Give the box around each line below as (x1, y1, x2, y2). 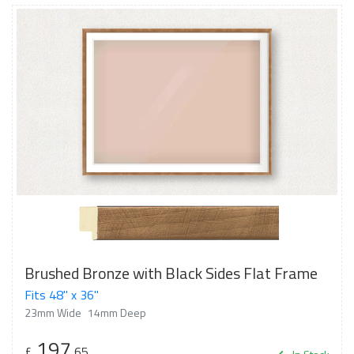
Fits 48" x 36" (24, 285, 99, 304)
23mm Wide (24, 304, 81, 321)
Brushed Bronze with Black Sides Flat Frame (24, 261, 318, 285)
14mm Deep (88, 304, 146, 321)
